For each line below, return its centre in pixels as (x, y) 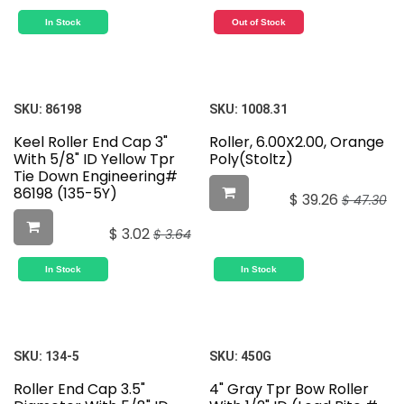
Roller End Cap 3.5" (79, 390)
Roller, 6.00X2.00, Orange (296, 142)
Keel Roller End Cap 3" (91, 142)
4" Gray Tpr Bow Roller (289, 390)
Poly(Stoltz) (251, 160)
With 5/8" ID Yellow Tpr (94, 160)
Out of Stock (258, 23)
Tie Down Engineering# (96, 177)
